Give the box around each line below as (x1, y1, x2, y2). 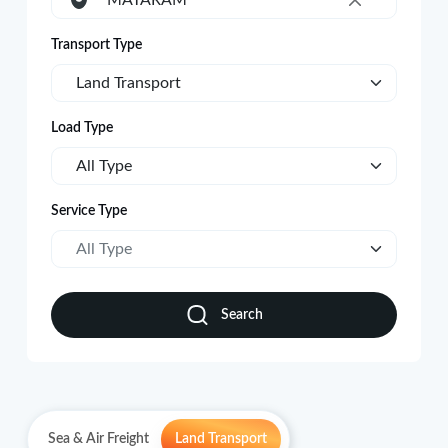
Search (220, 307, 263, 322)
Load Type (50, 121, 113, 135)
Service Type (50, 204, 127, 218)
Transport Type (50, 38, 142, 52)
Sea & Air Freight (47, 432, 149, 446)
